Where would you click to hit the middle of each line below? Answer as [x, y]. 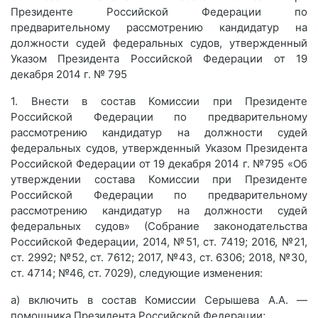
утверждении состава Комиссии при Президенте [159, 179]
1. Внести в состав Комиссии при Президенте [159, 101]
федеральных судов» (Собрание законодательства [159, 226]
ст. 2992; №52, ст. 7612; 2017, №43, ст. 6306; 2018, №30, [159, 257]
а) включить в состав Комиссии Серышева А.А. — [159, 300]
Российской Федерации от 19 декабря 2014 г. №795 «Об [159, 164]
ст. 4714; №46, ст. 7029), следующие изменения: [137, 273]
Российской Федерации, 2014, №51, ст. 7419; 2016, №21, [159, 242]
